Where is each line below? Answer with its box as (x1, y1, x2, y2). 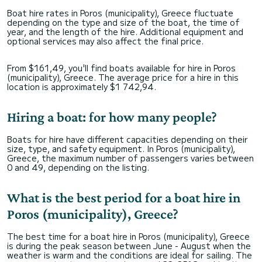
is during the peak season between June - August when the (7, 240, 251, 251)
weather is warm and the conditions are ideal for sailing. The (7, 249, 252, 261)
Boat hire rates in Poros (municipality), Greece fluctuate (7, 7, 233, 19)
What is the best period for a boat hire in (7, 189, 240, 205)
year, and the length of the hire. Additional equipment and (7, 26, 243, 37)
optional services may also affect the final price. (7, 35, 204, 47)
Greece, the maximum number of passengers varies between (7, 152, 254, 164)
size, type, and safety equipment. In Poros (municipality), (7, 143, 235, 154)
